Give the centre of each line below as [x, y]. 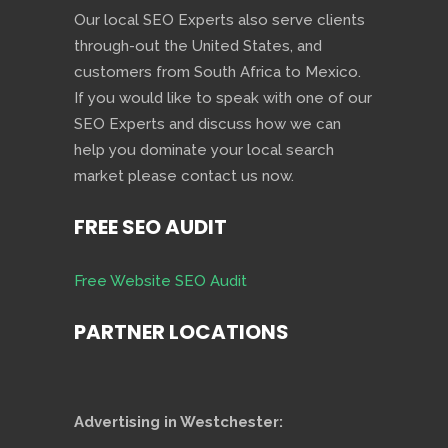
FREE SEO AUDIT [150, 227]
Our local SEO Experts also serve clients [219, 20]
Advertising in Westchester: [178, 422]
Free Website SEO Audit [160, 281]
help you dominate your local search [204, 150]
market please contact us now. [184, 176]
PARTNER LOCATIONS [181, 332]
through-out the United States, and [198, 46]
